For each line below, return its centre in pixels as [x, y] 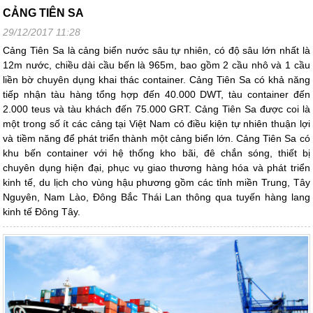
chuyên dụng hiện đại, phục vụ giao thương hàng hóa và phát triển [156, 168]
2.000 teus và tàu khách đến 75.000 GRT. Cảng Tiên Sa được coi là [156, 109]
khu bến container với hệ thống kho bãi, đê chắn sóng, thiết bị [156, 153]
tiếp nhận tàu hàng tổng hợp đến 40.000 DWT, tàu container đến [156, 95]
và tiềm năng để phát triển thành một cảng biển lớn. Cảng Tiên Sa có [156, 139]
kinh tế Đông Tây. [42, 212]
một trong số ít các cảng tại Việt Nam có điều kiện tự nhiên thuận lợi [156, 124]
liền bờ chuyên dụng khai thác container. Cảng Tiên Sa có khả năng [156, 80]
